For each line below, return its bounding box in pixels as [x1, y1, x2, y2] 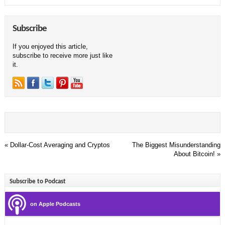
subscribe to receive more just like [12, 51, 113, 59]
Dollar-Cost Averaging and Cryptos [10, 141, 110, 149]
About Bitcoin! [174, 150, 215, 158]
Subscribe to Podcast [9, 178, 66, 185]
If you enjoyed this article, [12, 42, 88, 50]
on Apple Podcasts [30, 200, 80, 207]
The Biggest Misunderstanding [132, 141, 221, 149]
